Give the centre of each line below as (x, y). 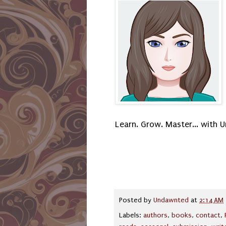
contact (208, 215)
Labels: (131, 215)
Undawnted (171, 201)
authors (155, 215)
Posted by (136, 201)
